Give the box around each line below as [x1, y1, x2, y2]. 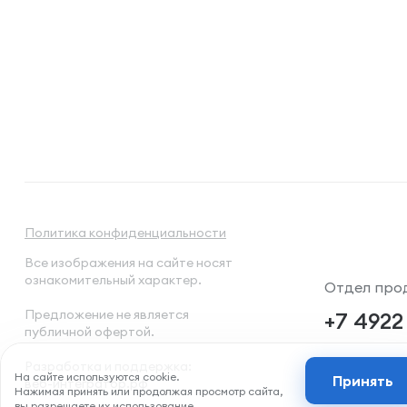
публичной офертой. [25, 323, 154, 340]
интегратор [53, 375, 126, 392]
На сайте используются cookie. [15, 370, 179, 383]
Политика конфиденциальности [25, 224, 226, 241]
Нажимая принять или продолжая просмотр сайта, [15, 384, 283, 398]
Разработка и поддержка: [25, 358, 192, 374]
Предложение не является [25, 306, 189, 323]
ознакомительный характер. [25, 272, 202, 288]
